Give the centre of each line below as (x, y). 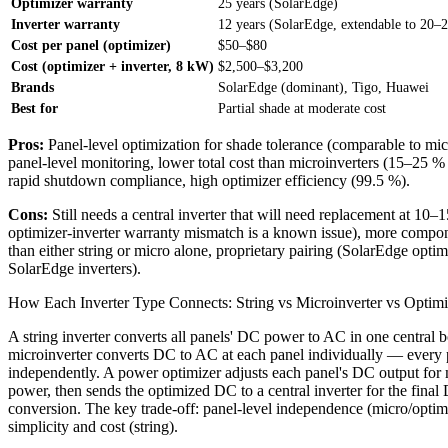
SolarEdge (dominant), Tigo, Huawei (323, 86)
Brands (32, 86)
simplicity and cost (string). (93, 426)
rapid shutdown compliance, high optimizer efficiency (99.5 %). (209, 180)
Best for (34, 107)
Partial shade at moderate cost (302, 107)
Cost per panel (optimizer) (91, 44)
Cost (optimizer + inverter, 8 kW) (112, 65)
